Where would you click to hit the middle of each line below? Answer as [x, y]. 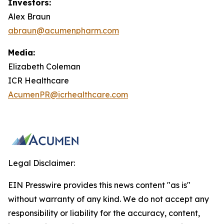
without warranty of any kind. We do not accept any [108, 199]
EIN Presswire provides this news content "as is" [99, 185]
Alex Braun [29, 16]
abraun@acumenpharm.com [63, 30]
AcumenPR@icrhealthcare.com [68, 94]
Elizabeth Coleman [44, 66]
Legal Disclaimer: [41, 163]
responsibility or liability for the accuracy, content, [104, 213]
